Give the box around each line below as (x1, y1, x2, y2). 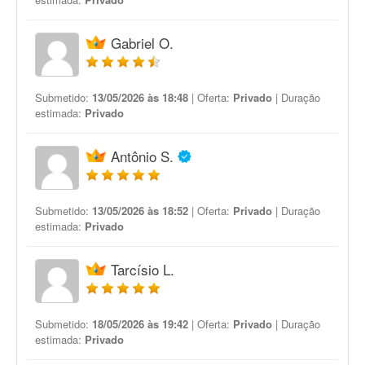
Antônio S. (111, 146, 174, 166)
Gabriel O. (111, 33, 174, 53)
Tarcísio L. (111, 259, 174, 279)
